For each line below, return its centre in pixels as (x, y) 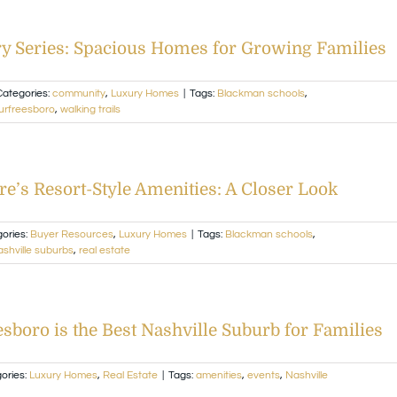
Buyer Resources (72, 234)
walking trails (90, 109)
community (79, 93)
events (264, 375)
